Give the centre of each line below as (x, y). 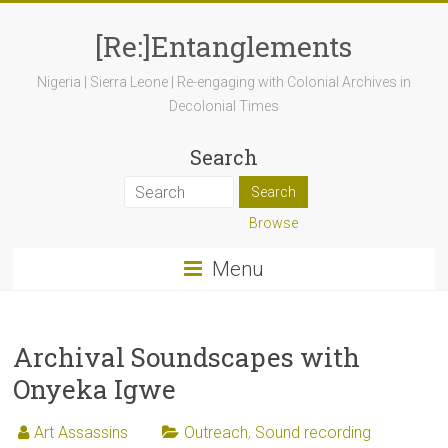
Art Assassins (81, 432)
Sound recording (313, 432)
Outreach (216, 432)
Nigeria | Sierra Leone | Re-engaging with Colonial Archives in (223, 82)
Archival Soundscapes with (187, 357)
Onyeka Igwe (95, 389)
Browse (273, 223)
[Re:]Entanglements (224, 46)
